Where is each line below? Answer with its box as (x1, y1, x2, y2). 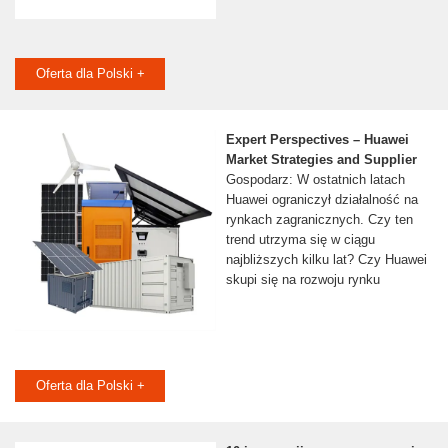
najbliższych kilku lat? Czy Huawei (225, 252, 427, 268)
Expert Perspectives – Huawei (225, 132, 409, 148)
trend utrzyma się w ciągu (225, 232, 375, 248)
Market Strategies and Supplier (225, 152, 417, 168)
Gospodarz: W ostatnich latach (225, 172, 405, 188)
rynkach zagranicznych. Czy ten (225, 212, 413, 228)
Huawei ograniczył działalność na (225, 192, 418, 208)
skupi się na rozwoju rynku (225, 272, 380, 288)
